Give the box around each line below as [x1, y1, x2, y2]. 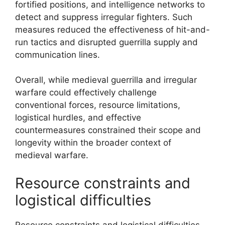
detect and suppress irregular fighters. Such [15, 12, 192, 22]
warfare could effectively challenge [15, 87, 157, 97]
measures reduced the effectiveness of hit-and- [15, 24, 210, 35]
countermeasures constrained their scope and [15, 125, 201, 135]
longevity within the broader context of [15, 138, 171, 148]
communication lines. [15, 49, 100, 60]
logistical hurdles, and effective [15, 113, 141, 123]
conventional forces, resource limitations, [15, 100, 180, 110]
